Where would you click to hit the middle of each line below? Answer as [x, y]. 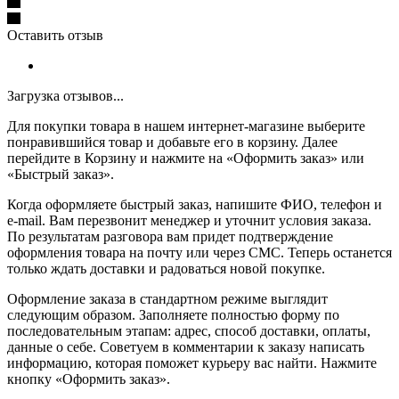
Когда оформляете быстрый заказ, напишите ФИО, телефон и [195, 204]
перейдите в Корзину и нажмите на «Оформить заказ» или [186, 158]
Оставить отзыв [55, 35]
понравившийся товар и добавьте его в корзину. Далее [172, 142]
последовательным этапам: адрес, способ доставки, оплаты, [189, 330]
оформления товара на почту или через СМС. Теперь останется [199, 252]
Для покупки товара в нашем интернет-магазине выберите [186, 126]
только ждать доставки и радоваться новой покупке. [166, 268]
